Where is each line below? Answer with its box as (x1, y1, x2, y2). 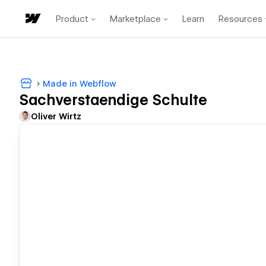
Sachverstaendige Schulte (19, 91, 207, 109)
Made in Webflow (43, 78, 116, 88)
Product (56, 13, 88, 24)
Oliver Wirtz (31, 112, 81, 122)
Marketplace (110, 13, 161, 24)
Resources (218, 13, 262, 24)
